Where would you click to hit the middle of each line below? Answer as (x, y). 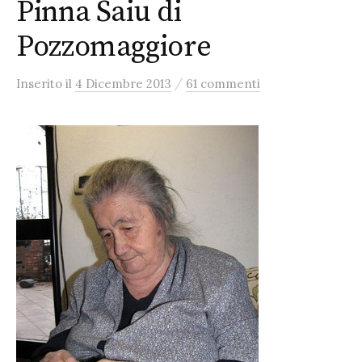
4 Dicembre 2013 (123, 84)
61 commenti (223, 84)
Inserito (41, 84)
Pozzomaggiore (114, 47)
